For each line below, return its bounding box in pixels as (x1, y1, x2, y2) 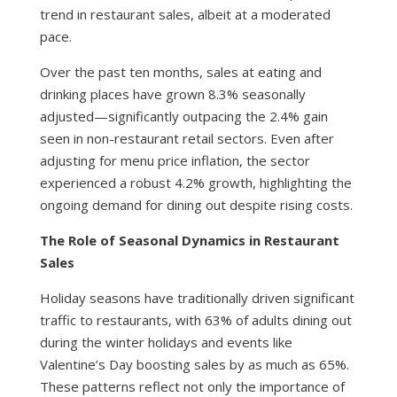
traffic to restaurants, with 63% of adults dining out (39, 311, 352, 329)
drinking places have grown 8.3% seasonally (39, 85, 306, 103)
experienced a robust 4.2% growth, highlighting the (39, 174, 352, 191)
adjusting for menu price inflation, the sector (39, 152, 310, 169)
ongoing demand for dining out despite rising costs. (39, 196, 353, 214)
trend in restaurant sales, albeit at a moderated (39, 5, 331, 23)
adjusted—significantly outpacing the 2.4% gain (39, 107, 328, 125)
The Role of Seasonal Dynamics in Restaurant (39, 231, 339, 249)
